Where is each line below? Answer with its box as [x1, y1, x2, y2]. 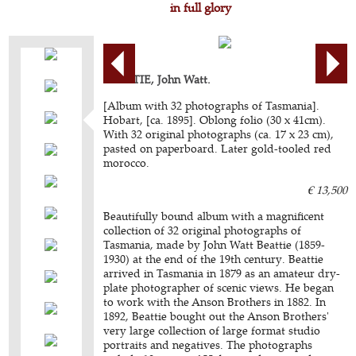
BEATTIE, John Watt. [103, 72, 211, 87]
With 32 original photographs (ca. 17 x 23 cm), [103, 126, 335, 141]
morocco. [103, 155, 150, 170]
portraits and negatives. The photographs [103, 337, 313, 352]
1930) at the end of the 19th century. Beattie [103, 251, 324, 266]
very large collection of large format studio [103, 323, 321, 338]
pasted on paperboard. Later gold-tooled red [103, 141, 332, 156]
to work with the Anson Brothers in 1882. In [103, 294, 327, 309]
